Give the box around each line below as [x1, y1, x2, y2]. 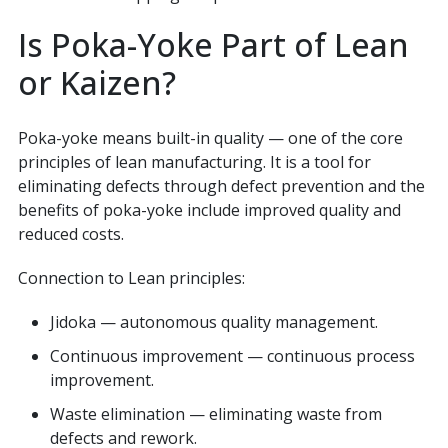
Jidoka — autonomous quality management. [49, 311, 378, 334]
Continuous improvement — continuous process [49, 345, 415, 368]
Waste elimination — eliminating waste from [49, 403, 382, 426]
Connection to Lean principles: [17, 267, 245, 290]
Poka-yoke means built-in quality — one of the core [17, 127, 403, 150]
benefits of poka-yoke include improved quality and [17, 199, 401, 222]
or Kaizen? [17, 61, 176, 105]
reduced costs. [17, 223, 124, 246]
